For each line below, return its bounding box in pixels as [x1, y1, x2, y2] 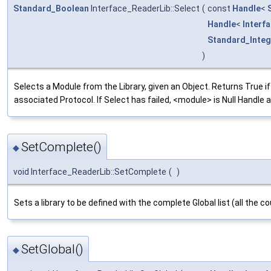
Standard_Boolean [13, 4, 89, 14]
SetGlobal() [21, 242, 83, 257]
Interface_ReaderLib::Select [89, 4, 200, 14]
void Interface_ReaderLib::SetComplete [13, 166, 166, 177]
